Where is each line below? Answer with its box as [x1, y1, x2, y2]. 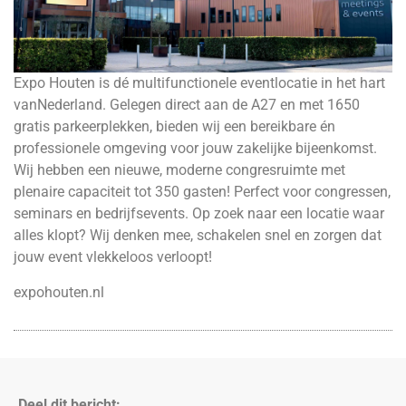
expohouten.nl [14, 283, 104, 301]
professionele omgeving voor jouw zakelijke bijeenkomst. [14, 140, 377, 158]
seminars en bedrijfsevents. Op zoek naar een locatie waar [14, 205, 384, 223]
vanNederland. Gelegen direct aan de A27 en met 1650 [14, 96, 360, 114]
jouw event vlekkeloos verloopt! [14, 248, 212, 266]
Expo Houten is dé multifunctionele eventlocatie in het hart [14, 74, 385, 92]
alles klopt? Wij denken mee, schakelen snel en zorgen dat [14, 227, 382, 245]
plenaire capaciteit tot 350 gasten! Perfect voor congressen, [14, 183, 391, 201]
